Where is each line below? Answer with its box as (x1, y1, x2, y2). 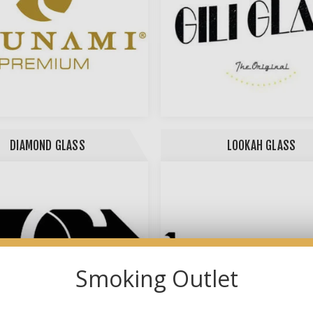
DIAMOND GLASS (10, 138, 85, 153)
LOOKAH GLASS (226, 138, 296, 153)
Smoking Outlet (75, 263, 238, 294)
